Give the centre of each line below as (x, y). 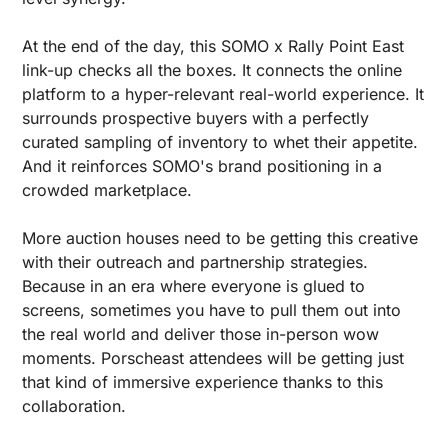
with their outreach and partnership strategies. (195, 261)
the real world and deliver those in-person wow (200, 333)
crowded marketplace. (107, 189)
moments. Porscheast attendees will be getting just (213, 357)
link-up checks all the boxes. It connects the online (212, 69)
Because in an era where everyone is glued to (193, 285)
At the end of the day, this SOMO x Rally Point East (213, 45)
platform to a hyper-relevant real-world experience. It (223, 93)
